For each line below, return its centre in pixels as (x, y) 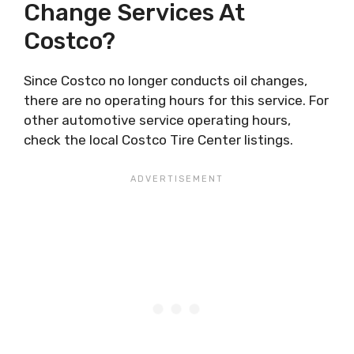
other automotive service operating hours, (157, 120)
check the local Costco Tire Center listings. (158, 139)
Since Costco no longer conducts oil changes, (166, 80)
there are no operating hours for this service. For (176, 100)
